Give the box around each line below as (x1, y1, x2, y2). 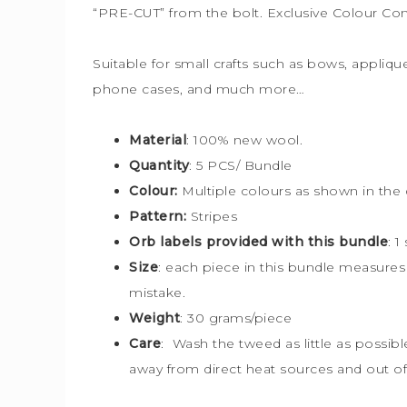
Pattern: (129, 208, 191, 224)
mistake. (129, 284, 185, 301)
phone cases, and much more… (93, 81, 305, 97)
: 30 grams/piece (180, 310, 292, 326)
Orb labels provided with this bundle (129, 233, 388, 250)
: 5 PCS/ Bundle (189, 157, 293, 174)
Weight (129, 310, 180, 326)
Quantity (129, 157, 189, 174)
